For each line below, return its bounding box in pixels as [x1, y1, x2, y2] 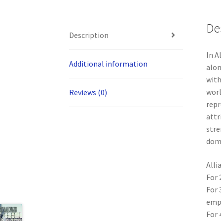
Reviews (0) [69, 87, 108, 97]
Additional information [69, 58, 148, 69]
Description [69, 30, 109, 40]
